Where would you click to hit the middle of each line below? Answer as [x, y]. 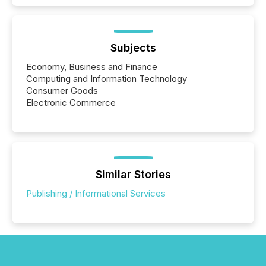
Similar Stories [133, 174]
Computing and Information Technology [107, 78]
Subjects [133, 47]
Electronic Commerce [71, 102]
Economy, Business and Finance [92, 66]
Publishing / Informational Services [96, 193]
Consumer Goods [62, 90]
